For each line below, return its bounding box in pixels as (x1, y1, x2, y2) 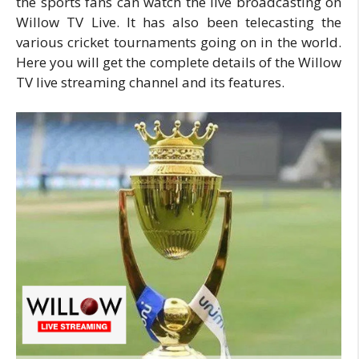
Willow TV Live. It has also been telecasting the (16, 12, 341, 31)
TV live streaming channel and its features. (16, 72, 284, 91)
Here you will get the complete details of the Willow (16, 52, 341, 71)
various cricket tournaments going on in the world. (16, 32, 341, 51)
